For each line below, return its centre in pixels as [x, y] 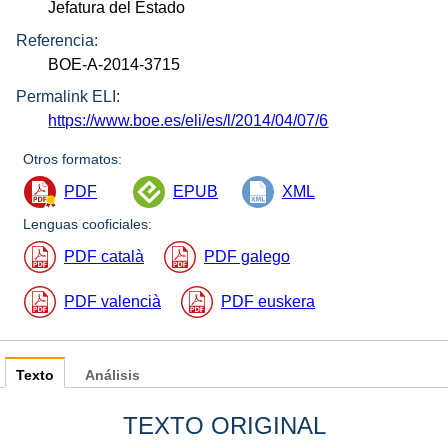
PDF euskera [268, 302]
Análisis [112, 376]
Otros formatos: [73, 159]
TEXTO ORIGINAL [224, 426]
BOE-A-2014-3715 [114, 64]
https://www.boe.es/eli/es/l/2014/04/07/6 [188, 121]
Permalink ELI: [68, 97]
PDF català [104, 257]
